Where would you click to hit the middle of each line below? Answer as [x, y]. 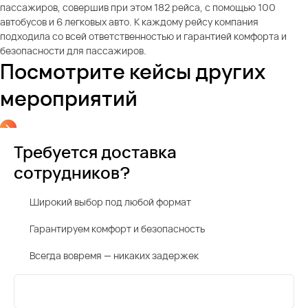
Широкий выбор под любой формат [110, 201]
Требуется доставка [95, 151]
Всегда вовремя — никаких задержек [114, 255]
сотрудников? [72, 172]
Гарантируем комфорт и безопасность [117, 228]
